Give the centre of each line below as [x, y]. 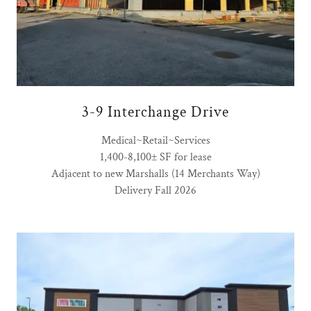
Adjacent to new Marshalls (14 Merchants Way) [155, 174]
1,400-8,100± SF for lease [155, 158]
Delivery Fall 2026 [155, 191]
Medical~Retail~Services [155, 141]
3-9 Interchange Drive [155, 112]
